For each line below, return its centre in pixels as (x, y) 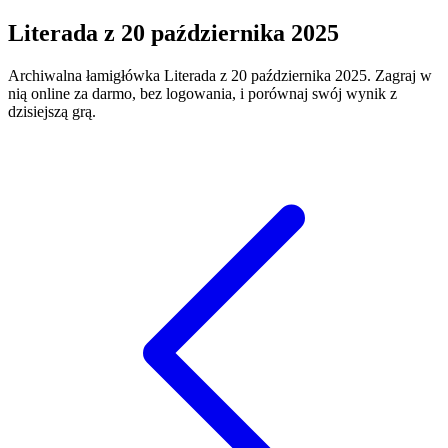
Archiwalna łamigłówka (86, 75)
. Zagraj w (399, 75)
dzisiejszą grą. (52, 111)
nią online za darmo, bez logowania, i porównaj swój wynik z (202, 93)
